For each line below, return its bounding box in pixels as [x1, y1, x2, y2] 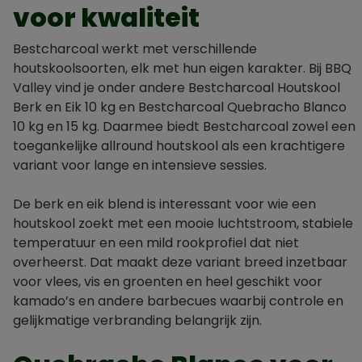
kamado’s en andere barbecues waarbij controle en [13, 292, 343, 310]
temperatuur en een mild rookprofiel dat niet [13, 234, 299, 252]
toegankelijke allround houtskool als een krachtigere [13, 137, 345, 155]
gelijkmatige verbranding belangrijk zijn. [13, 311, 262, 330]
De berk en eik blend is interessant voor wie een [13, 195, 316, 213]
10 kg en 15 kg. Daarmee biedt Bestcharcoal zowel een [13, 117, 356, 136]
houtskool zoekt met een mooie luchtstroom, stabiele [13, 214, 353, 233]
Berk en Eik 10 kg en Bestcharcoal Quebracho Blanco [13, 98, 347, 116]
